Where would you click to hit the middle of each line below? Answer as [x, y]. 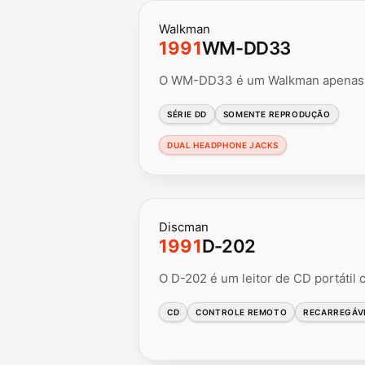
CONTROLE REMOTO [242, 312]
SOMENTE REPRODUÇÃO [277, 114]
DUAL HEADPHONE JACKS [223, 145]
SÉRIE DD [187, 114]
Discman [184, 226]
